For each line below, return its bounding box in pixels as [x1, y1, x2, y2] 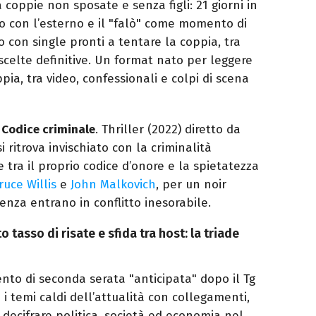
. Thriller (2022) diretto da [95, 121, 241, 137]
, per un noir [156, 176, 226, 192]
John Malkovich [71, 176, 156, 192]
